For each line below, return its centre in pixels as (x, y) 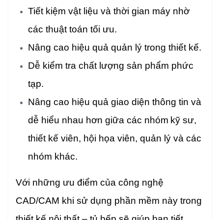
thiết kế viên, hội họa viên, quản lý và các (115, 138)
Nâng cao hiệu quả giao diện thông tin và (115, 102)
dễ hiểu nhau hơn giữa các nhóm (98, 120)
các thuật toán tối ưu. (72, 29)
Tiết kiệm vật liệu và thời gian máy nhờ (109, 11)
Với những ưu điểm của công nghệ (90, 182)
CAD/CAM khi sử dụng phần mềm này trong (109, 200)
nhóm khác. (53, 156)
